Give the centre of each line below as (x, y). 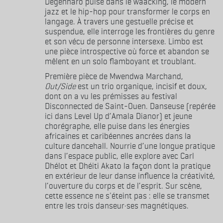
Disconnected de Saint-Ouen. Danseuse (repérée (130, 106)
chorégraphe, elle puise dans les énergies (117, 126)
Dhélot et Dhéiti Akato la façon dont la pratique (128, 166)
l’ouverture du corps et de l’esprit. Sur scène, (123, 186)
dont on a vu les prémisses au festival (111, 96)
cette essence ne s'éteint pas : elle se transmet (127, 196)
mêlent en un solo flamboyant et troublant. (120, 61)
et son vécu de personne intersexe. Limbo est (124, 41)
